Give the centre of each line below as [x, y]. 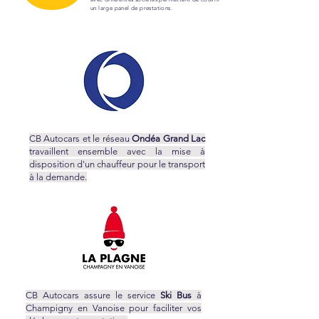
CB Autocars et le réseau [81, 138]
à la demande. [58, 177]
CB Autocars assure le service [93, 295]
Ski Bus [176, 295]
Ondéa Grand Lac [169, 138]
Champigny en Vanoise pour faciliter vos [114, 308]
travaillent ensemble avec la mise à [117, 151]
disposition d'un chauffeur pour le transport [117, 164]
